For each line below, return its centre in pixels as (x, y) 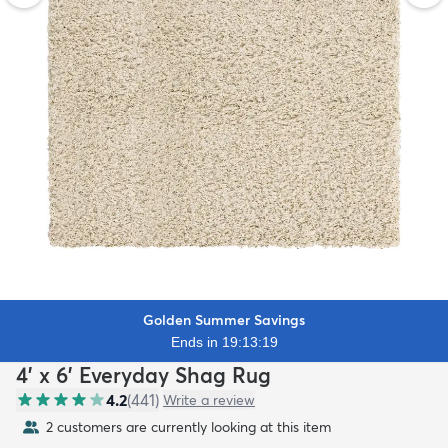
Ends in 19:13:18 (224, 341)
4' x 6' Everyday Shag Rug (143, 374)
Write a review (209, 399)
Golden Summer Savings (224, 319)
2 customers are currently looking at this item (188, 426)
